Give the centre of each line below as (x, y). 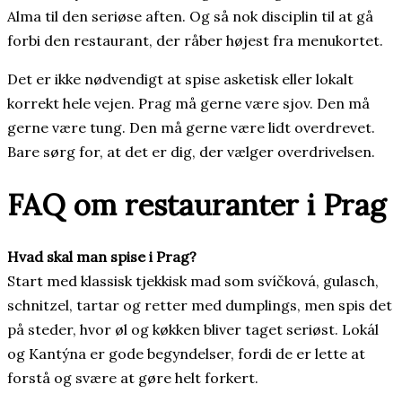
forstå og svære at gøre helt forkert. (133, 378)
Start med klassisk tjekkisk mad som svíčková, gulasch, (193, 281)
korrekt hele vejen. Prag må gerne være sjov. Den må (188, 103)
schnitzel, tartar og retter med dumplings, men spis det (200, 306)
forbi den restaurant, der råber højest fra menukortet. (195, 40)
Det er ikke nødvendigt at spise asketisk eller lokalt (180, 79)
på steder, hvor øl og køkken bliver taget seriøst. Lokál (193, 330)
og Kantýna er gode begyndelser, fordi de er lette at (186, 354)
